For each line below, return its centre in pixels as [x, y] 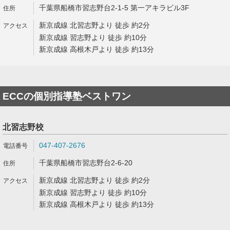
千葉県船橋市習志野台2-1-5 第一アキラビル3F [114, 8]
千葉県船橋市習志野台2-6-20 [86, 163]
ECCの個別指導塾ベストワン [67, 96]
